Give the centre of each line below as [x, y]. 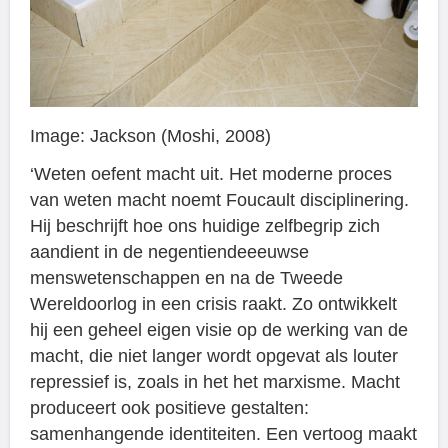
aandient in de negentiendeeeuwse [169, 251]
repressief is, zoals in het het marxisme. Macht [215, 381]
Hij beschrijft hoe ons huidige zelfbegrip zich [205, 225]
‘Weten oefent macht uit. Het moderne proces [211, 173]
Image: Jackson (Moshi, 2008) [150, 135]
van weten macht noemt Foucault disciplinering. [219, 199]
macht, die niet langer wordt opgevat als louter [214, 355]
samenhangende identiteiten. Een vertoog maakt [223, 433]
